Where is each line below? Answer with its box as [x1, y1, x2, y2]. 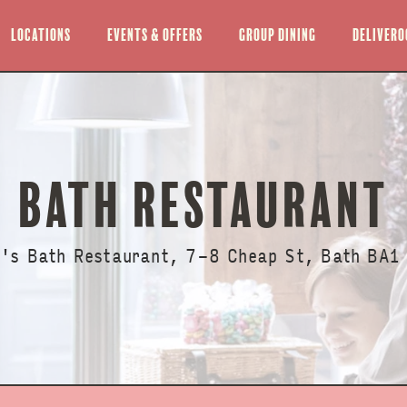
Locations [10, 25, 71, 45]
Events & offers [106, 25, 203, 45]
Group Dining [238, 25, 316, 45]
